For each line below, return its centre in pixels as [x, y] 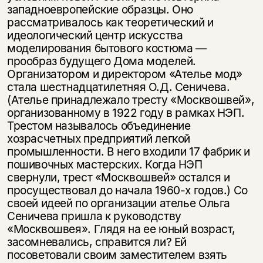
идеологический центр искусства [95, 35]
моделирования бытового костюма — [107, 48]
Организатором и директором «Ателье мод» [125, 74]
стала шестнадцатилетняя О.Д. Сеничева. [118, 87]
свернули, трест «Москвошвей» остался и [118, 177]
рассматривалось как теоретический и [110, 22]
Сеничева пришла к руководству [94, 216]
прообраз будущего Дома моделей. [102, 61]
